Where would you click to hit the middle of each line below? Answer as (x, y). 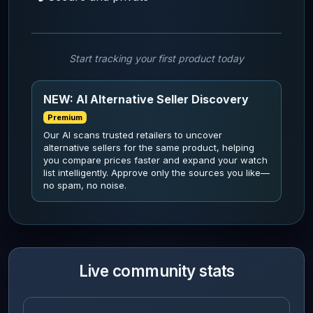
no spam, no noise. (85, 185)
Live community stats (156, 271)
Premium (65, 117)
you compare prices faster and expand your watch (155, 160)
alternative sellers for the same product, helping (149, 147)
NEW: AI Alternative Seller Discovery (146, 99)
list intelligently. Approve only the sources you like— (156, 173)
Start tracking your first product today (156, 58)
